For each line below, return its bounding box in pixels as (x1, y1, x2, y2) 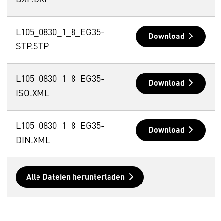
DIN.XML (15, 136, 50, 146)
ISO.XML (15, 89, 49, 99)
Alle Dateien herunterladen (26, 174, 125, 182)
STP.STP (15, 42, 49, 52)
